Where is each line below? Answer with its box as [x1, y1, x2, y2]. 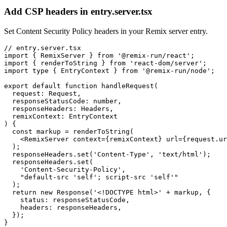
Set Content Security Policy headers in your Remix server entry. [4, 26, 208, 35]
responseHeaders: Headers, [4, 104, 113, 112]
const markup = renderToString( [4, 127, 134, 135]
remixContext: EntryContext [4, 112, 118, 120]
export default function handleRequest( [4, 82, 158, 90]
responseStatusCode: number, [4, 97, 122, 105]
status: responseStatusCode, [4, 196, 130, 204]
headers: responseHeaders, [4, 203, 122, 211]
